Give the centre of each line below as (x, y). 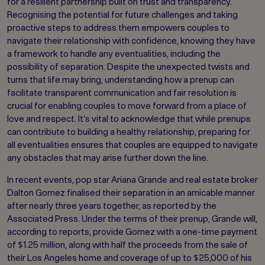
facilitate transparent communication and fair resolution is (122, 93)
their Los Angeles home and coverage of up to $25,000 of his (130, 258)
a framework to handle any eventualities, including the (114, 54)
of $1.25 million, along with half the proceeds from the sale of (127, 245)
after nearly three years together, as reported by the (112, 206)
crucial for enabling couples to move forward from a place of (127, 106)
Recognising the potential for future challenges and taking (122, 15)
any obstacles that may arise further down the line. (108, 158)
